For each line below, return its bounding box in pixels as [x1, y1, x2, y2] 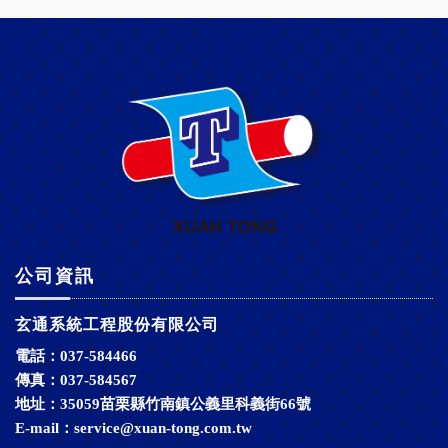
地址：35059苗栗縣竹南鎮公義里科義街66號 [15, 396, 311, 413]
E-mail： [15, 420, 74, 437]
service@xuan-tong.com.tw [74, 420, 252, 437]
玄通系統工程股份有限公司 [15, 316, 219, 334]
